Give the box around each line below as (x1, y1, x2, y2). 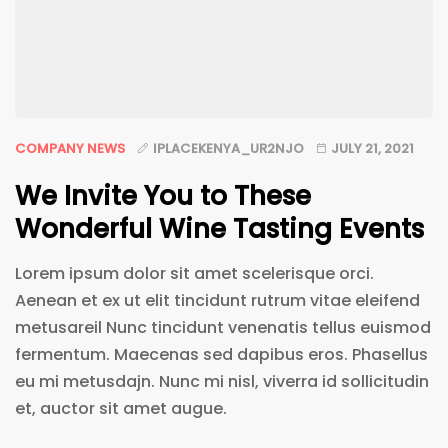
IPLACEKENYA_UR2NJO (153, 138, 304, 158)
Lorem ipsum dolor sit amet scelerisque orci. (15, 261, 374, 285)
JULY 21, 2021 (331, 138, 414, 158)
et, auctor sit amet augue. (15, 396, 227, 420)
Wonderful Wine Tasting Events (15, 210, 424, 247)
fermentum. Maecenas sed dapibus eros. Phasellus (15, 342, 428, 366)
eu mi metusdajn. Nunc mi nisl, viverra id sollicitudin (15, 369, 429, 393)
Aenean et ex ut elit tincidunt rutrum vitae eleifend (15, 288, 420, 312)
